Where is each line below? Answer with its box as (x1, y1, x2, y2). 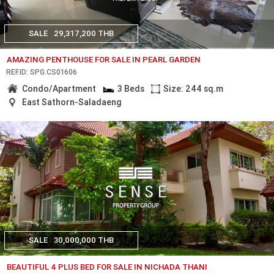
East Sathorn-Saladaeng (22, 96, 122, 108)
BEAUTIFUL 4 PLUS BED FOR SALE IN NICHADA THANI (7, 261, 208, 272)
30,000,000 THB (54, 235, 114, 246)
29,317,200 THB (54, 28, 114, 39)
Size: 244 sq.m (163, 83, 224, 95)
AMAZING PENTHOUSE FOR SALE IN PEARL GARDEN (7, 54, 201, 65)
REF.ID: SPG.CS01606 (6, 67, 77, 77)
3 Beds (117, 83, 144, 95)
